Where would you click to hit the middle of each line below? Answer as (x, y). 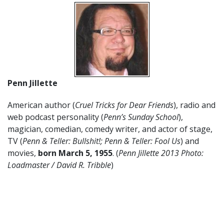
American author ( (41, 105)
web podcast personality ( (55, 117)
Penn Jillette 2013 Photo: (161, 153)
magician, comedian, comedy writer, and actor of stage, (110, 129)
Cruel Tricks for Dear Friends (124, 105)
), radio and (194, 105)
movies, (23, 153)
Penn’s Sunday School (141, 117)
